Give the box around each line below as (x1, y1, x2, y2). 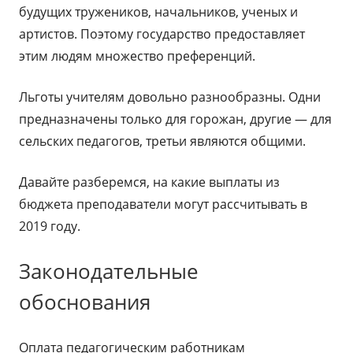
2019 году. (19, 217, 80, 235)
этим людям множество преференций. (19, 47, 255, 65)
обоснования (19, 288, 150, 316)
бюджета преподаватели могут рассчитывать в (19, 195, 307, 213)
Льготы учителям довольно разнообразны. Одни (19, 88, 321, 106)
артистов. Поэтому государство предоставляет (19, 25, 305, 43)
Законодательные (19, 257, 199, 285)
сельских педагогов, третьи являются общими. (19, 132, 306, 150)
